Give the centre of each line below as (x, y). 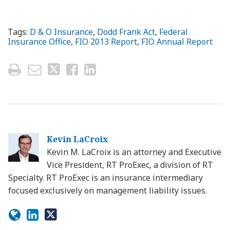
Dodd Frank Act (126, 32)
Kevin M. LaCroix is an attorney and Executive (134, 152)
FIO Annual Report (177, 41)
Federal (174, 32)
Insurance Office (39, 41)
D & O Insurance (61, 32)
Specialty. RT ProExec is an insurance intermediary (106, 177)
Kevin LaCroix (77, 139)
